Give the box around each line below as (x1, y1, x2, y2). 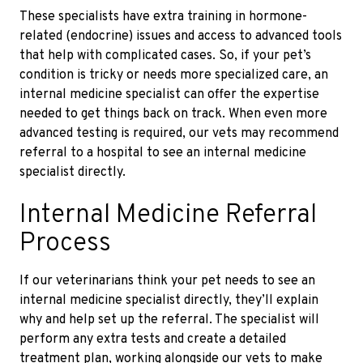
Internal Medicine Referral (19, 199, 317, 232)
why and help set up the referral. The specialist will (19, 311, 319, 328)
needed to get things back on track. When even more (19, 105, 327, 122)
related (19, 28, 66, 45)
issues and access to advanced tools (133, 28, 342, 45)
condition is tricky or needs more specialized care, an (19, 66, 328, 83)
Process (19, 227, 111, 260)
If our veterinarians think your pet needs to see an (19, 272, 315, 289)
